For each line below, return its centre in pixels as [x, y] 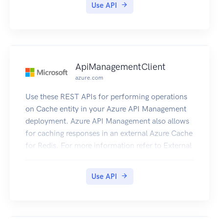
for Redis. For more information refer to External [109, 146]
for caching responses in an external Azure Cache [109, 133]
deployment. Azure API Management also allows [107, 121]
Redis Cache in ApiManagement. [81, 158]
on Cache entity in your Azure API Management [106, 109]
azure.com [89, 78]
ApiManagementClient [120, 67]
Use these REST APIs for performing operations [106, 97]
